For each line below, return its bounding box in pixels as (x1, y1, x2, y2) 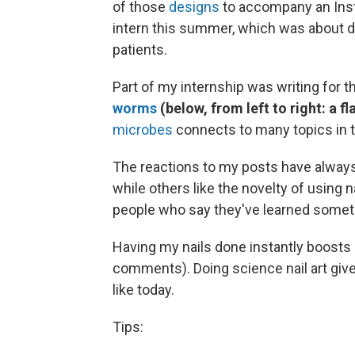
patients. (113, 41, 167, 59)
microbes (113, 121, 173, 139)
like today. (113, 281, 174, 299)
